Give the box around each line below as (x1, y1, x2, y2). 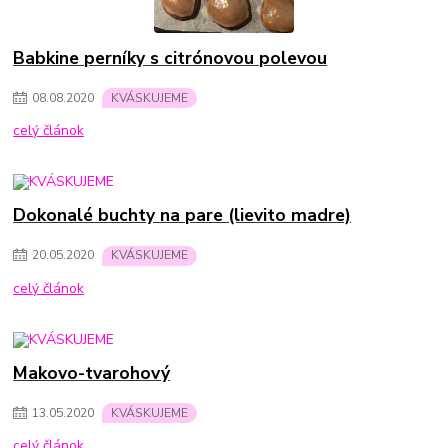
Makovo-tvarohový (13, 360, 171, 385)
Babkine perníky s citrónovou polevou (13, 46, 328, 70)
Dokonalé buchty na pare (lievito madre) (13, 203, 352, 228)
